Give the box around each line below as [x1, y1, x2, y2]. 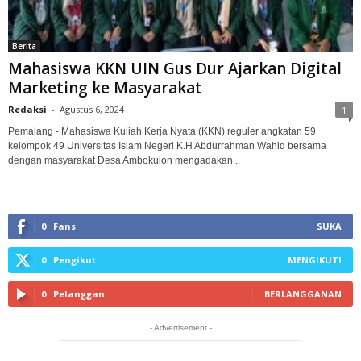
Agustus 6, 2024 [60, 102, 124, 115]
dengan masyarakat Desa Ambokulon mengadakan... [8, 154, 240, 166]
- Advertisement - [149, 322, 212, 332]
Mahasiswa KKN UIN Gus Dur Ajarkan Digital [8, 57, 342, 79]
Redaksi [8, 102, 47, 115]
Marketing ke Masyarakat [8, 77, 202, 98]
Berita [12, 39, 36, 52]
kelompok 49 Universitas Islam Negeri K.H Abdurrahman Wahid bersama [8, 139, 326, 151]
